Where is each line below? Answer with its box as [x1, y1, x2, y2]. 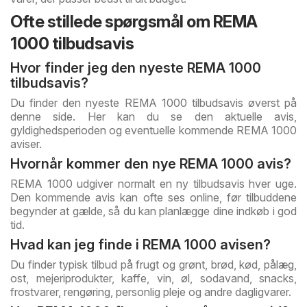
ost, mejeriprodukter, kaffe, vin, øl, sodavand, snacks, [10, 271, 297, 286]
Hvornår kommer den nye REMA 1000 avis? [10, 156, 291, 173]
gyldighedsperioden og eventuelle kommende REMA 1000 [10, 123, 297, 138]
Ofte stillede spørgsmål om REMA [10, 12, 258, 32]
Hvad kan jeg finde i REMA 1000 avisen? [10, 236, 271, 254]
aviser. [10, 137, 42, 151]
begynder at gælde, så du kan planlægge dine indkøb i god [10, 204, 297, 219]
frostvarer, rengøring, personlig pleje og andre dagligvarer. [10, 285, 291, 299]
